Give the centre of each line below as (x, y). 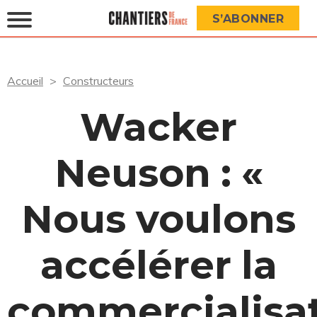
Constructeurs (98, 81)
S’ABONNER (248, 19)
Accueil (25, 81)
